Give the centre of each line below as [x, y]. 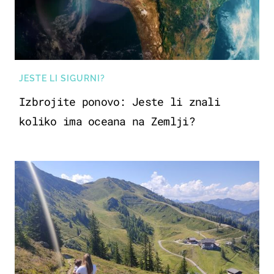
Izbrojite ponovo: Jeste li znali [120, 102]
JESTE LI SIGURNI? [62, 79]
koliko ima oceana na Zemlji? [107, 121]
